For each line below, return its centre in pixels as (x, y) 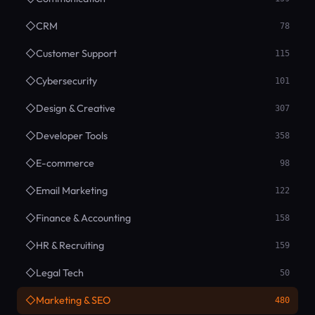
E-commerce (65, 163)
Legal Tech (60, 273)
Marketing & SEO (73, 301)
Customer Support (76, 54)
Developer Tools (72, 136)
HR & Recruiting (70, 246)
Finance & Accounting (83, 218)
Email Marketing (72, 191)
